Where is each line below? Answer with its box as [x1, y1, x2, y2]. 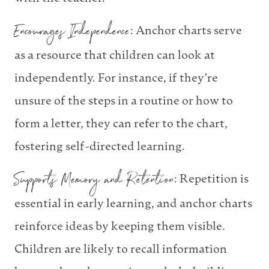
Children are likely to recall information [14, 244, 227, 256]
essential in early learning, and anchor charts [14, 198, 252, 210]
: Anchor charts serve [130, 25, 242, 37]
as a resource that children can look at [14, 50, 215, 62]
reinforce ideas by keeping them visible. [14, 221, 225, 233]
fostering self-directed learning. [14, 141, 185, 153]
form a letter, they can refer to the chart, [14, 118, 228, 130]
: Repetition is [174, 174, 249, 186]
